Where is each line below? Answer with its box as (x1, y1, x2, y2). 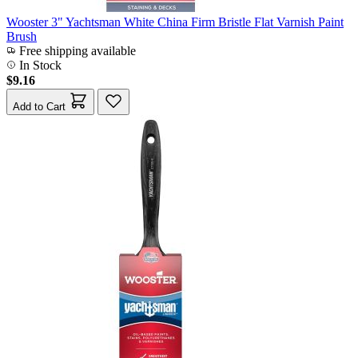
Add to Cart (13, 100, 66, 113)
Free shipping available (16, 43, 136, 58)
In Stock (16, 58, 62, 72)
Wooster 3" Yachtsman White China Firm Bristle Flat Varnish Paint (6, 14, 344, 29)
